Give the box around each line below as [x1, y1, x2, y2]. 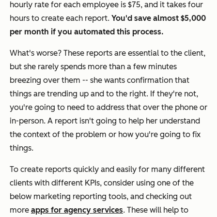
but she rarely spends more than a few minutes [10, 62, 177, 71]
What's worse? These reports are [10, 48, 128, 58]
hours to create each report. [10, 13, 111, 23]
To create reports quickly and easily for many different [10, 164, 205, 174]
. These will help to [123, 205, 188, 215]
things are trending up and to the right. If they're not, [10, 89, 198, 98]
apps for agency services [31, 205, 123, 215]
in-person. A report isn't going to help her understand [10, 116, 200, 125]
